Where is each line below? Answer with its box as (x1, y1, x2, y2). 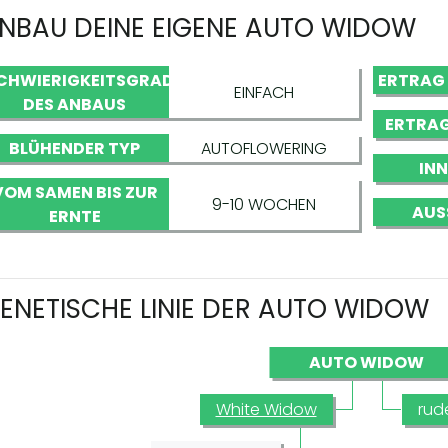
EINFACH (234, 81, 295, 104)
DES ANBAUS (23, 93, 127, 116)
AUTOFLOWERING (201, 137, 328, 160)
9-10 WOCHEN (212, 193, 317, 216)
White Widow (215, 398, 317, 421)
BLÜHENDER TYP (9, 137, 141, 160)
